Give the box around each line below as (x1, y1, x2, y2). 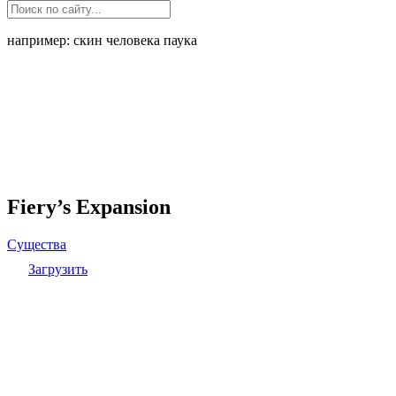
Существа (7, 236, 66, 252)
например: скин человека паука (7, 33, 197, 48)
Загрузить (28, 261, 88, 277)
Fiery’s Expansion (7, 194, 171, 218)
